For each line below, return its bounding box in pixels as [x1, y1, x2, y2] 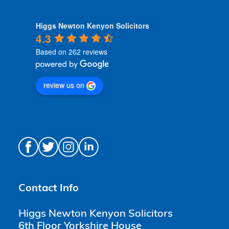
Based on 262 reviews [36, 47, 108, 57]
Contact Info [18, 184, 79, 194]
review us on [43, 80, 85, 90]
